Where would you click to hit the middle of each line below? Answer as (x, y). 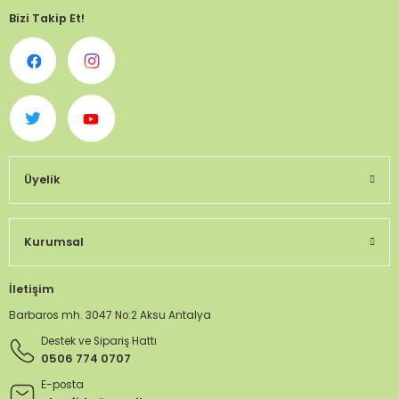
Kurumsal (54, 242)
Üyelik (42, 179)
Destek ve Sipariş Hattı (99, 341)
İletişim (32, 289)
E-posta (62, 385)
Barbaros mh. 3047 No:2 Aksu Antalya (110, 315)
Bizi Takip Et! (47, 18)
